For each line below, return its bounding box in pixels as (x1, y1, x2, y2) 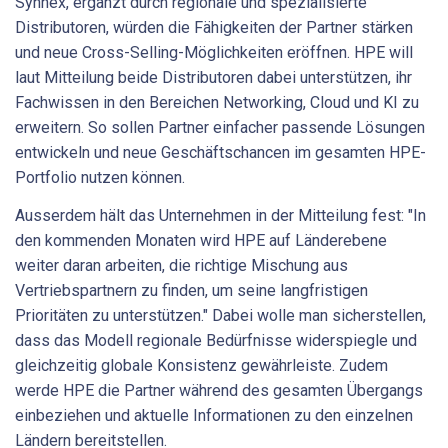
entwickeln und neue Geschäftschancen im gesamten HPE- (15, 143, 426, 163)
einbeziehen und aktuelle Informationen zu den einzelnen (15, 405, 413, 425)
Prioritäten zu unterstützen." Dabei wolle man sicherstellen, (15, 305, 426, 325)
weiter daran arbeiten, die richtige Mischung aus (15, 255, 348, 275)
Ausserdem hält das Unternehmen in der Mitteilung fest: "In (15, 205, 426, 225)
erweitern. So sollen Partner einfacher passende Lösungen (15, 118, 425, 138)
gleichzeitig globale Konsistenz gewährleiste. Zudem (15, 355, 388, 375)
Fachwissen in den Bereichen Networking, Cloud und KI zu (15, 93, 419, 113)
